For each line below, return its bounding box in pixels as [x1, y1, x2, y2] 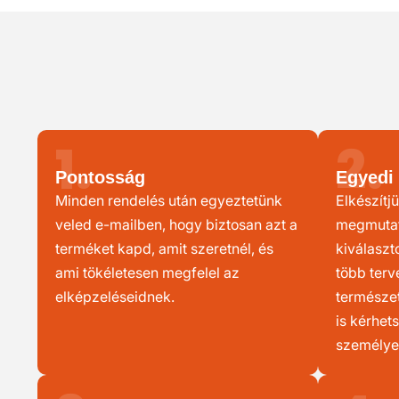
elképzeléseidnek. [55, 288, 175, 305]
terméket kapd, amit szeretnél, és [55, 240, 273, 257]
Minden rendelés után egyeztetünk [55, 191, 282, 209]
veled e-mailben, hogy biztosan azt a [55, 216, 297, 233]
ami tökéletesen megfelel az [55, 264, 240, 281]
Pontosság [55, 167, 145, 187]
